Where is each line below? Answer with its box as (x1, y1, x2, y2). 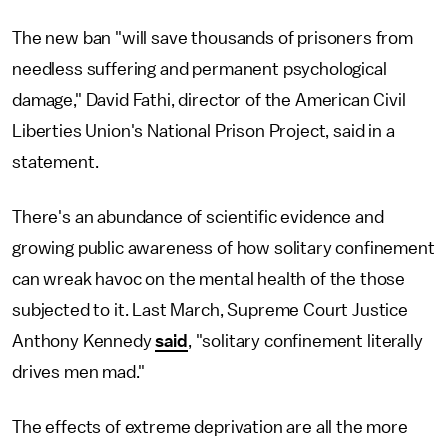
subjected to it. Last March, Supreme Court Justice (12, 300, 408, 319)
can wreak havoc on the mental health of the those (12, 269, 406, 288)
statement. (12, 152, 103, 171)
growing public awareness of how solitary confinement (12, 238, 435, 257)
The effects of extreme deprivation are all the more (12, 417, 408, 436)
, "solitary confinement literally (187, 331, 423, 350)
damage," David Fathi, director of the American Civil (12, 90, 406, 109)
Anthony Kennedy (12, 331, 156, 350)
